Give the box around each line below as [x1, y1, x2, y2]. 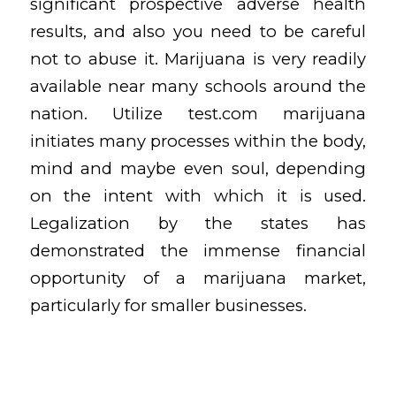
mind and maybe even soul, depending [29, 157, 367, 179]
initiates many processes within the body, [29, 130, 367, 151]
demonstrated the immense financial [29, 240, 367, 261]
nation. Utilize [29, 103, 188, 124]
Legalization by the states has [29, 212, 367, 233]
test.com [187, 103, 258, 124]
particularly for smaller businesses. [29, 294, 307, 316]
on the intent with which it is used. [29, 185, 367, 206]
